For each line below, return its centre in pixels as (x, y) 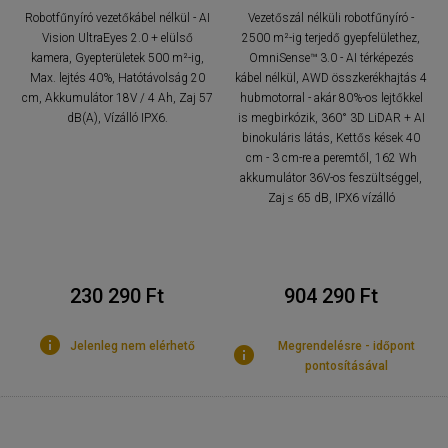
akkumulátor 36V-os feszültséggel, (331, 177)
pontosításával (346, 365)
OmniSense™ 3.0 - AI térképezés (331, 57)
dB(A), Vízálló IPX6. (117, 117)
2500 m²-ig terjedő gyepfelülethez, (331, 37)
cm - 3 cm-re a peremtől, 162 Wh (331, 157)
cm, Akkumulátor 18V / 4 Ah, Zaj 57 (117, 97)
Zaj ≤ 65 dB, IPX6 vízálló (331, 197)
